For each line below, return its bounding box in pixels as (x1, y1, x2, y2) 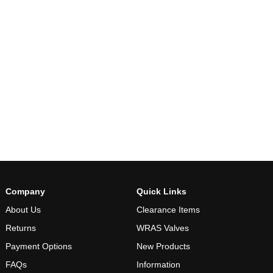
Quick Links (136, 186, 186, 197)
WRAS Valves (136, 223, 189, 233)
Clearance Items (136, 205, 200, 215)
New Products (136, 241, 190, 252)
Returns (5, 223, 37, 233)
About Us (5, 205, 41, 215)
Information (136, 260, 180, 270)
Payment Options (5, 241, 73, 252)
